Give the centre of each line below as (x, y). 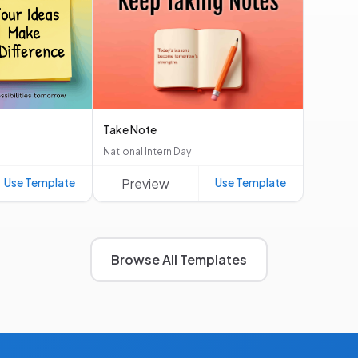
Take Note (130, 130)
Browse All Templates (179, 260)
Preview (146, 184)
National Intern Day (147, 152)
